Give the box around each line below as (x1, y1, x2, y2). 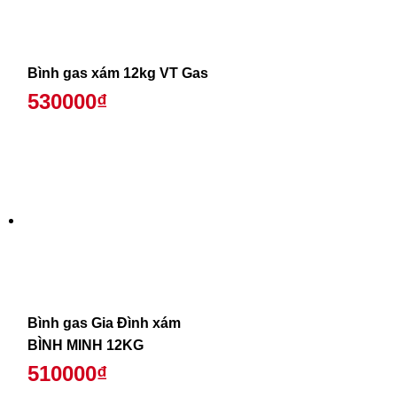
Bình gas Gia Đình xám (27, 315, 181, 331)
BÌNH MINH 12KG (27, 337, 144, 353)
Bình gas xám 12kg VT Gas (27, 66, 208, 82)
